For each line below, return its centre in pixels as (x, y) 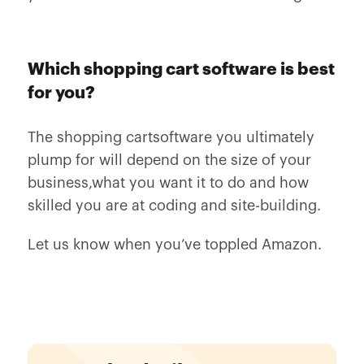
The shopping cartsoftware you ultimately (171, 137)
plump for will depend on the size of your (169, 160)
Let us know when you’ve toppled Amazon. (174, 245)
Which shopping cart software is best (181, 69)
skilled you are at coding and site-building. (174, 206)
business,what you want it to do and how (168, 183)
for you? (61, 93)
